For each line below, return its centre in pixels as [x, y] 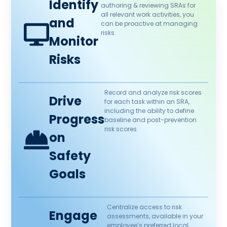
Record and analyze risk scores [153, 93]
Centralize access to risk [144, 207]
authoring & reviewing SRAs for [148, 6]
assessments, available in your [155, 216]
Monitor [74, 42]
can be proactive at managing [149, 24]
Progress [77, 120]
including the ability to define [149, 111]
